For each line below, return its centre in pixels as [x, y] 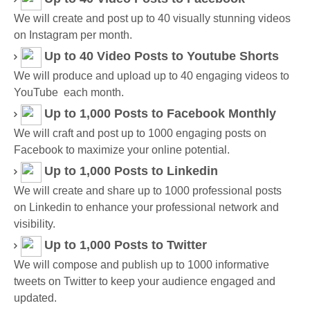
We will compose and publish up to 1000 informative [142, 265]
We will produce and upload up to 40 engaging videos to [152, 76]
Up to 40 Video [88, 56]
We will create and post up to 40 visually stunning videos [152, 18]
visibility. [35, 224]
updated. [35, 298]
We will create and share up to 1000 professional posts [148, 191]
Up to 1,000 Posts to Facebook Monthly [160, 114]
